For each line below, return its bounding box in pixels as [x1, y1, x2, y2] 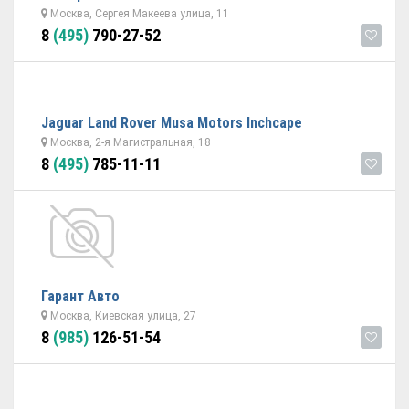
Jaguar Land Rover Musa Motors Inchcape [41, 114, 302, 131]
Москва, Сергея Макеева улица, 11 [47, 7, 229, 20]
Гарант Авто [41, 288, 120, 305]
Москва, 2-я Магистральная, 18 [47, 136, 211, 149]
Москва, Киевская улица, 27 [47, 309, 196, 322]
